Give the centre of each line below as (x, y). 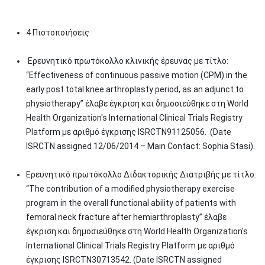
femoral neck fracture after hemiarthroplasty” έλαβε (126, 217)
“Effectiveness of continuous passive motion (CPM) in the (137, 75)
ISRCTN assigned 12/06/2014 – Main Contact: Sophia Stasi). (140, 146)
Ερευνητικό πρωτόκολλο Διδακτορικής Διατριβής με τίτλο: (141, 174)
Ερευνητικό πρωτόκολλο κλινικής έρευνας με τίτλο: (127, 61)
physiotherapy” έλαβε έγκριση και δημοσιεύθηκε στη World (137, 104)
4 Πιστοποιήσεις (58, 33)
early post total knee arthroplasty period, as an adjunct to (135, 89)
